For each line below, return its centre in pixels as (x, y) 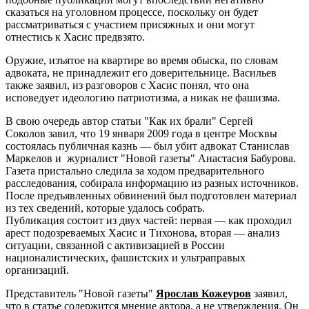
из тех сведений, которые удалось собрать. (105, 208)
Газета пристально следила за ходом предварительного (135, 170)
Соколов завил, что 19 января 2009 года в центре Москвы (141, 133)
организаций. (37, 270)
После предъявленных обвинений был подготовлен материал (151, 195)
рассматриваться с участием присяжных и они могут (130, 24)
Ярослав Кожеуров (203, 293)
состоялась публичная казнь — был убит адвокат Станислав (148, 146)
